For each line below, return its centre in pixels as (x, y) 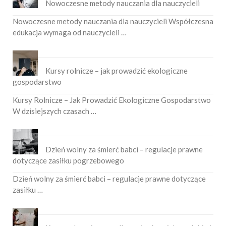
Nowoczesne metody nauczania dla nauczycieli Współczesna (113, 21)
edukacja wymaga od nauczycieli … (70, 32)
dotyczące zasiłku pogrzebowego (68, 160)
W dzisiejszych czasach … (54, 111)
